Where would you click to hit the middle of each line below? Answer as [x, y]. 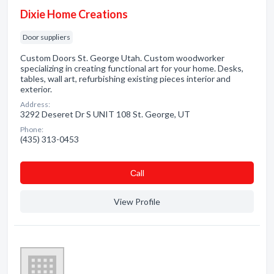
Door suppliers [46, 37]
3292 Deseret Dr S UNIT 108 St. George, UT [105, 114]
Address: [35, 104]
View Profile [137, 202]
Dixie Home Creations [74, 14]
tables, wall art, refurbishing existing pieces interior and [125, 79]
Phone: [32, 129]
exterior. [36, 89]
